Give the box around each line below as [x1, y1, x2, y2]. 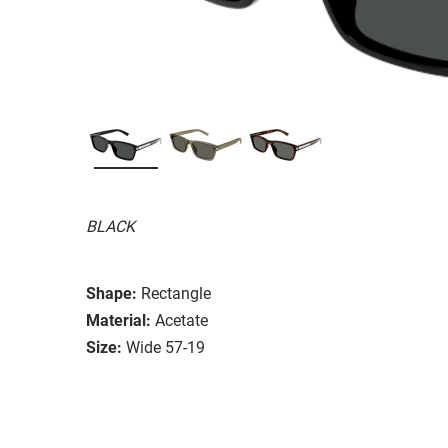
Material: [86, 310, 151, 330]
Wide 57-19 [126, 337, 205, 357]
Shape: [86, 283, 137, 303]
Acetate [155, 310, 208, 330]
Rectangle [141, 283, 211, 303]
